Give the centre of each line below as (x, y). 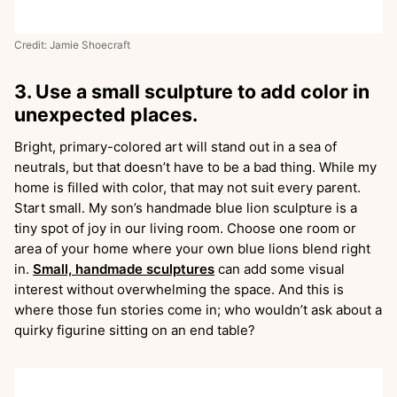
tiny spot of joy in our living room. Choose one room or (185, 228)
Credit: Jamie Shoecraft (72, 45)
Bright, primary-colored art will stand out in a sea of (175, 146)
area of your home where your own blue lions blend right (192, 248)
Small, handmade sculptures (124, 269)
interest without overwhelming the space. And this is (179, 289)
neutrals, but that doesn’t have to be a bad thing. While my (195, 167)
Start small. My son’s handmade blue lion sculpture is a (186, 207)
